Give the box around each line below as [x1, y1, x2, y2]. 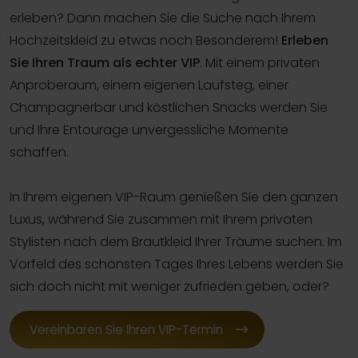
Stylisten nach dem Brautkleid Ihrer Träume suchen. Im [10, 232, 342, 251]
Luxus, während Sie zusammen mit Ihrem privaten [10, 209, 312, 229]
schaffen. [10, 142, 69, 161]
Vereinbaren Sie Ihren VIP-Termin [30, 320, 223, 338]
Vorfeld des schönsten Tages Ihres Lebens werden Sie [10, 254, 344, 273]
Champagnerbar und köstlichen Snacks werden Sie [10, 97, 328, 117]
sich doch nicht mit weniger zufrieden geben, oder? [10, 276, 329, 296]
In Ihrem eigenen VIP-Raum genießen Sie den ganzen [10, 187, 338, 206]
